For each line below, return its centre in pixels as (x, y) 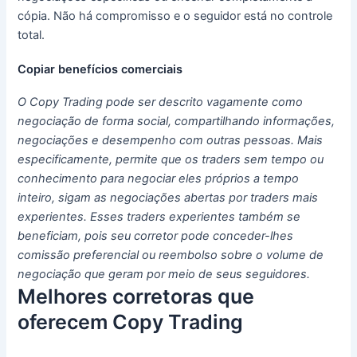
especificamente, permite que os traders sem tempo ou (171, 160)
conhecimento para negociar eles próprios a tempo (159, 179)
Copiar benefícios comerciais (100, 70)
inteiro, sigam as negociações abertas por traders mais (168, 198)
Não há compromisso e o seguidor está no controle (193, 16)
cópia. (36, 16)
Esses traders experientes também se (196, 217)
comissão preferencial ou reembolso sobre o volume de (171, 255)
